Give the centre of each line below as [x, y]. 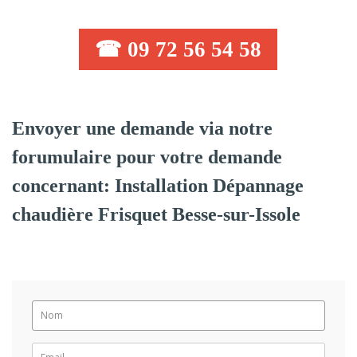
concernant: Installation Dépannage [158, 185]
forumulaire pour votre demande [147, 157]
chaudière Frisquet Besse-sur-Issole [156, 214]
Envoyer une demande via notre [142, 128]
